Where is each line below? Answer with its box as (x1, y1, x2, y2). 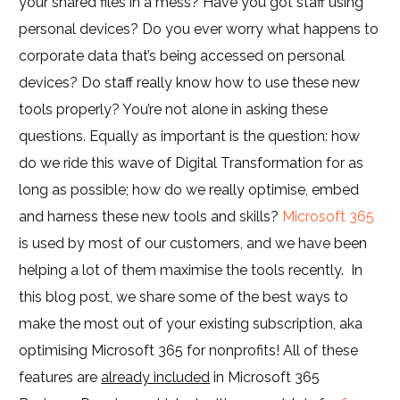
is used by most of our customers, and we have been (19, 235, 368, 252)
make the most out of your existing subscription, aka (19, 315, 363, 332)
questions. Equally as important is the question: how (19, 128, 361, 145)
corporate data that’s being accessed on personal (19, 47, 346, 64)
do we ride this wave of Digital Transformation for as (19, 154, 364, 171)
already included (101, 369, 211, 386)
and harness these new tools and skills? (19, 208, 283, 225)
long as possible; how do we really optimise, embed (19, 181, 360, 198)
